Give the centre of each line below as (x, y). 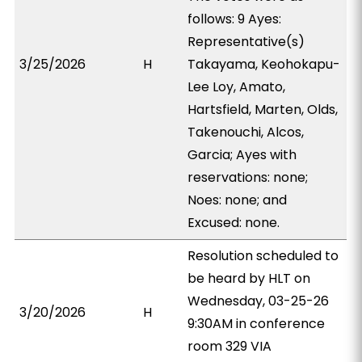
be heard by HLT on (249, 278)
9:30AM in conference (257, 324)
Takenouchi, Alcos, (246, 132)
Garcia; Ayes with (242, 155)
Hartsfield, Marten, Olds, (263, 109)
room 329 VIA (230, 346)
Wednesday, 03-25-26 (259, 301)
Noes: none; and (238, 200)
